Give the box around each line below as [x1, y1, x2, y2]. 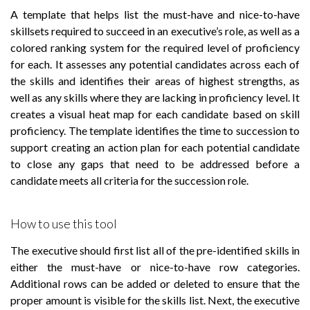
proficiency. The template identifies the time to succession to [10, 124, 300, 137]
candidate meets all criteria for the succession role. [10, 174, 248, 187]
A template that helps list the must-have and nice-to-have [10, 8, 300, 21]
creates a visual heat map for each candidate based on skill [10, 107, 300, 120]
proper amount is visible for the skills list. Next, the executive [10, 293, 300, 307]
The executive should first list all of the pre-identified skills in [10, 244, 300, 257]
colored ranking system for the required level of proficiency [10, 41, 300, 54]
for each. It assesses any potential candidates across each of [10, 57, 300, 71]
